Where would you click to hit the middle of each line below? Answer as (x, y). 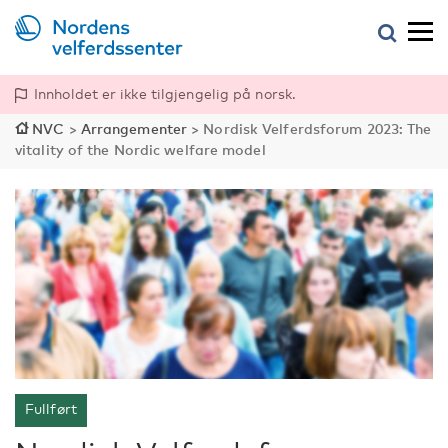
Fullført (51, 408)
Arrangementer (134, 128)
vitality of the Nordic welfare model (140, 149)
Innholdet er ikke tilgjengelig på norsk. (165, 93)
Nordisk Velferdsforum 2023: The (317, 128)
